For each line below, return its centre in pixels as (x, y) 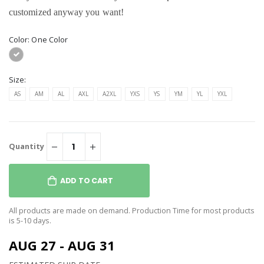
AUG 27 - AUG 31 (62, 245)
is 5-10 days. (30, 221)
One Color (50, 39)
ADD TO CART (86, 180)
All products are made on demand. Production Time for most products (132, 211)
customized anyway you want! (66, 12)
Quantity (27, 146)
